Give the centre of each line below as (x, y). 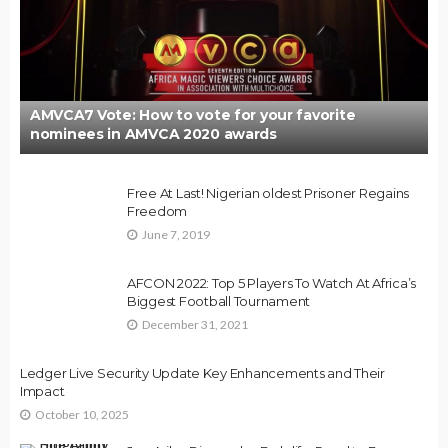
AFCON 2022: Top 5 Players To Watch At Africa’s (272, 283)
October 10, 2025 (82, 414)
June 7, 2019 (176, 234)
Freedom (157, 211)
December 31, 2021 (195, 324)
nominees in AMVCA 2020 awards (153, 134)
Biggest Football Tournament (218, 301)
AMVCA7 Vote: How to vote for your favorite (193, 115)
